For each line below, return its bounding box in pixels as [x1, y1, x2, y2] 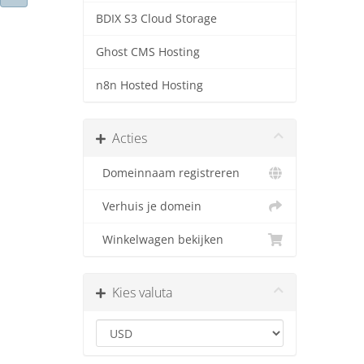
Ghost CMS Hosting [96, 45, 200, 59]
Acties [106, 129, 147, 147]
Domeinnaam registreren [96, 166, 240, 180]
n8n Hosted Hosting [96, 78, 203, 93]
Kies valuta [106, 284, 172, 301]
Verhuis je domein [96, 199, 201, 214]
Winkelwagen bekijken [96, 232, 223, 247]
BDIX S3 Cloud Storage [96, 11, 217, 26]
